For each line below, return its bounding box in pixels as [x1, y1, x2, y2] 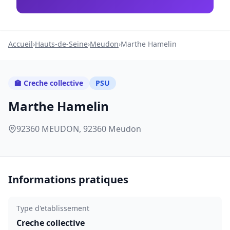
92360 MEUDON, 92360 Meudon [16, 123, 141, 135]
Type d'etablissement [16, 203, 89, 213]
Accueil [8, 39, 33, 49]
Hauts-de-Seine [35, 39, 88, 49]
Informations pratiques [8, 172, 128, 186]
